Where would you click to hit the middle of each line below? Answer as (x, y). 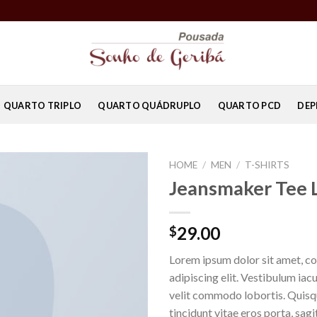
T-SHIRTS (267, 165)
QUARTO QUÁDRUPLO (150, 105)
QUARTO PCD (249, 105)
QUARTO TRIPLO (42, 105)
